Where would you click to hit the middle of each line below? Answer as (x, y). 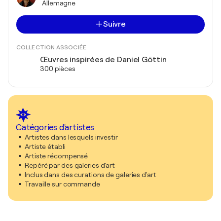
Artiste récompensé (56, 156)
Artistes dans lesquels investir (71, 137)
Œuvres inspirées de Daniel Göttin (103, 59)
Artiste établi (45, 146)
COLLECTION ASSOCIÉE (51, 47)
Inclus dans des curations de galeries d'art (91, 174)
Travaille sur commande (62, 184)
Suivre (114, 24)
